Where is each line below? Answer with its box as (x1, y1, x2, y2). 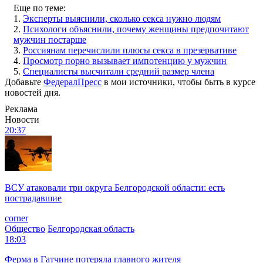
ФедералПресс (43, 76, 102, 87)
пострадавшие (5, 193, 62, 203)
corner (5, 213, 28, 223)
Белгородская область (48, 223, 134, 234)
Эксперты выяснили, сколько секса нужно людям (23, 13, 221, 23)
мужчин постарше (14, 34, 86, 45)
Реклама (5, 103, 38, 114)
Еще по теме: (14, 2, 66, 13)
